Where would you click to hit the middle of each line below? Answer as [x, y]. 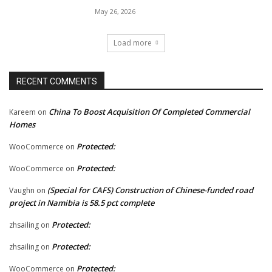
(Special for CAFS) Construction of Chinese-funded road [150, 190]
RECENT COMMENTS [57, 81]
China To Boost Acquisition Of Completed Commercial [149, 111]
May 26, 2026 [115, 12]
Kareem [22, 112]
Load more [133, 42]
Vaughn [22, 190]
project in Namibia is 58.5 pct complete [82, 202]
